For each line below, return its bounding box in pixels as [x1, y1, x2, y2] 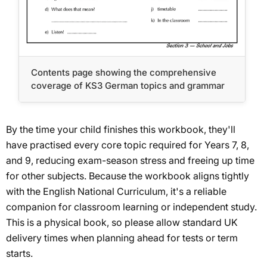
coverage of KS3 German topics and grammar [31, 79, 225, 91]
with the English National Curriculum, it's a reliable [6, 185, 226, 197]
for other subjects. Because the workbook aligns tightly [6, 169, 249, 182]
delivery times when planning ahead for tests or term [6, 231, 238, 244]
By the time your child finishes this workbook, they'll [6, 123, 235, 135]
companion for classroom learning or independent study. [6, 200, 257, 213]
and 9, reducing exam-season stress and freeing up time [6, 154, 254, 166]
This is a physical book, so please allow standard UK [6, 216, 238, 228]
